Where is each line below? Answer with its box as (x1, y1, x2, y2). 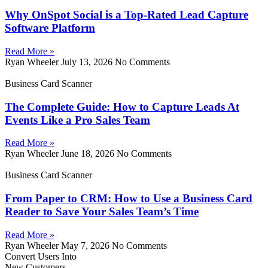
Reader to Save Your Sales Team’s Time (5, 205, 199, 218)
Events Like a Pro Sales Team (5, 113, 150, 126)
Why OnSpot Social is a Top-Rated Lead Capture (5, 8, 248, 22)
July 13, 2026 (61, 56, 115, 67)
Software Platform (5, 22, 95, 35)
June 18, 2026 (61, 148, 117, 159)
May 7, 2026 (61, 240, 112, 251)
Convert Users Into (5, 251, 77, 261)
